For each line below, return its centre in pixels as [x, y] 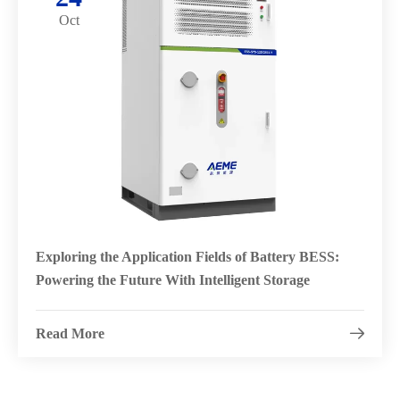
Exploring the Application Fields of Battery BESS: [187, 256]
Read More [70, 333]
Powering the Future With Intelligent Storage [173, 279]
